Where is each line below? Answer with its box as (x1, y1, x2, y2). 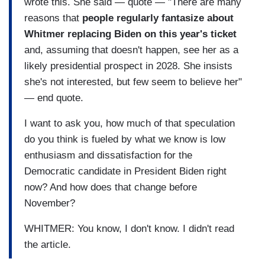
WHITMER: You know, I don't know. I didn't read (24, 222, 234, 234)
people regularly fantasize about (82, 12, 234, 24)
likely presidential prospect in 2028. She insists (24, 60, 232, 72)
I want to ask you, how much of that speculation (24, 117, 235, 129)
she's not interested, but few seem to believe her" (24, 76, 242, 88)
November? (24, 197, 75, 209)
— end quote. (24, 92, 83, 104)
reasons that (24, 12, 82, 24)
